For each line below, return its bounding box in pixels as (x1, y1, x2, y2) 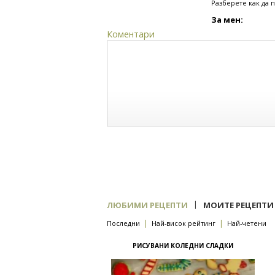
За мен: (211, 14, 243, 25)
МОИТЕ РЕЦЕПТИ (203, 199, 274, 211)
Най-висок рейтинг (152, 219, 215, 228)
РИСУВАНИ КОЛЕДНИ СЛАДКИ (132, 241, 233, 250)
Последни (107, 219, 140, 228)
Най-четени (227, 219, 266, 228)
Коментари (107, 28, 155, 40)
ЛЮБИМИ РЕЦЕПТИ (107, 199, 188, 211)
